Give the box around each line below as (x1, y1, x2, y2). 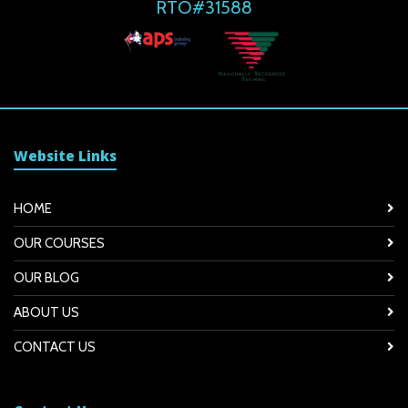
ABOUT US (14, 304, 79, 321)
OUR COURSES (14, 235, 105, 252)
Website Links (14, 147, 117, 166)
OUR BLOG (14, 270, 79, 287)
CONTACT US (14, 339, 96, 356)
